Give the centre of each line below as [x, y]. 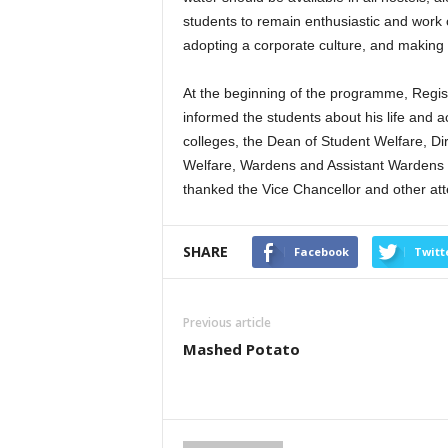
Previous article [226, 322]
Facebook [321, 251]
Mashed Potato [241, 349]
